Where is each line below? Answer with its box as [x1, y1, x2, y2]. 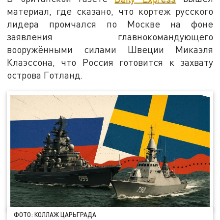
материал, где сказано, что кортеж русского [7, 5, 213, 17]
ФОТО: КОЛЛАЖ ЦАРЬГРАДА [14, 210, 97, 219]
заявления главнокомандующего [7, 30, 213, 42]
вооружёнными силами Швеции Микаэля [7, 43, 213, 55]
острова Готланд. [7, 69, 83, 81]
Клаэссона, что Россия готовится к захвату [7, 56, 213, 68]
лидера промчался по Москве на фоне [7, 18, 213, 29]
